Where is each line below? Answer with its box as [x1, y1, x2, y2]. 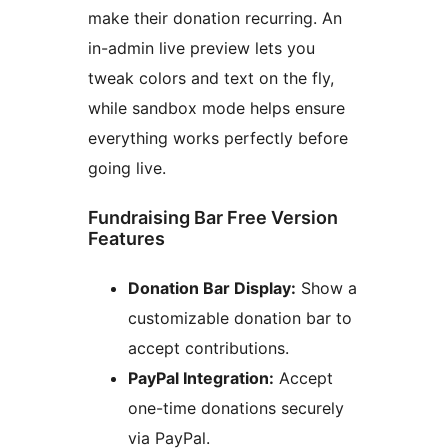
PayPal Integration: [128, 368, 274, 389]
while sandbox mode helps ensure [88, 98, 345, 119]
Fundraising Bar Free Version [88, 207, 338, 229]
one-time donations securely [128, 398, 344, 419]
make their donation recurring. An [88, 8, 342, 29]
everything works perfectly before [88, 128, 348, 149]
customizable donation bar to [128, 308, 352, 329]
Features [88, 228, 165, 250]
